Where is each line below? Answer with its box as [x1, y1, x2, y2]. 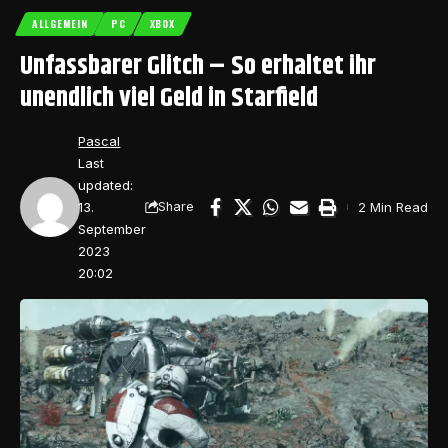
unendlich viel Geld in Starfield [20, 77, 318, 119]
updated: [78, 176, 134, 193]
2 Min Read [358, 198, 428, 215]
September [78, 220, 147, 237]
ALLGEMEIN [32, 15, 88, 31]
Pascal [78, 132, 121, 149]
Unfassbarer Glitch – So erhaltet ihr [20, 45, 376, 87]
